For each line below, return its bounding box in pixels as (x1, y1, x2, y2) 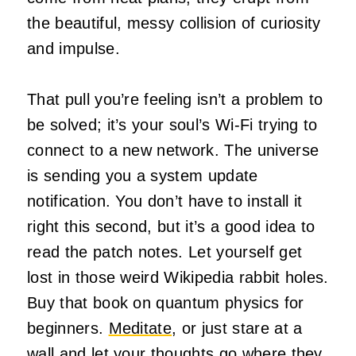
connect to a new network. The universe (27, 141, 319, 159)
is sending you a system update (27, 166, 258, 184)
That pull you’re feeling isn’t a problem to (27, 90, 323, 108)
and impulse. (27, 39, 120, 57)
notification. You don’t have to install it (27, 192, 303, 210)
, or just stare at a (172, 319, 303, 337)
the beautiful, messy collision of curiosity (27, 14, 321, 32)
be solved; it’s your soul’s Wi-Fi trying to (27, 115, 318, 133)
